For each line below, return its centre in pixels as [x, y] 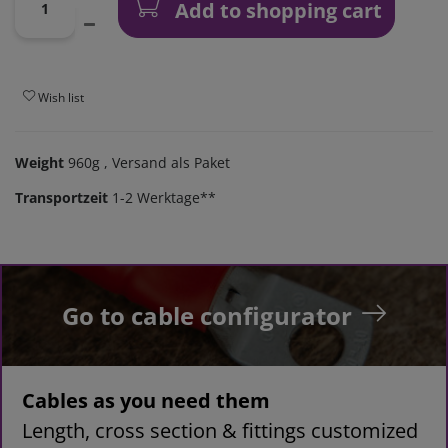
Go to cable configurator [207, 316]
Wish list [61, 97]
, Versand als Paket [165, 163]
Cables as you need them [146, 401]
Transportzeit [61, 198]
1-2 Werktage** [164, 198]
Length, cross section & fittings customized [220, 431]
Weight [41, 163]
